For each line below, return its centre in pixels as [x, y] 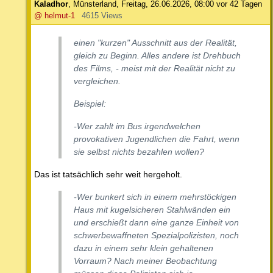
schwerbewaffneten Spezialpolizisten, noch [156, 236]
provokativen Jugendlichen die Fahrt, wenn [157, 139]
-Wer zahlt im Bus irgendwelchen [137, 126]
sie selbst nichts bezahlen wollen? [139, 152]
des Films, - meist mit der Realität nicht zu [154, 69]
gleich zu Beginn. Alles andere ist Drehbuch [157, 56]
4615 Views [102, 16]
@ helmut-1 [55, 16]
